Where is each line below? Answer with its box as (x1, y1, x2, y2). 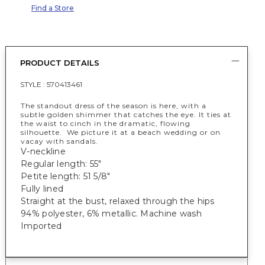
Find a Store (31, 4, 74, 12)
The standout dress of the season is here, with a (21, 101, 206, 110)
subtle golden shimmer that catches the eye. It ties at (21, 110, 231, 119)
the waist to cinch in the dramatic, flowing (21, 119, 190, 128)
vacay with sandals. (21, 137, 98, 146)
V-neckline (21, 146, 66, 157)
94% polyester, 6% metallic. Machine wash (21, 208, 202, 219)
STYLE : (20, 80, 47, 89)
